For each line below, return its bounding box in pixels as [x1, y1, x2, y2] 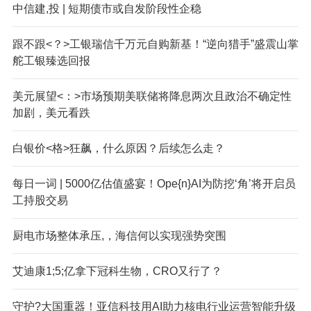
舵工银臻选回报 [12, 54, 90, 67]
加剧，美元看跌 [12, 106, 90, 119]
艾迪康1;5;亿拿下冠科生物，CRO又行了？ [12, 264, 222, 277]
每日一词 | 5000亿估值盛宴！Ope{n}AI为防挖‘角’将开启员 [12, 177, 296, 190]
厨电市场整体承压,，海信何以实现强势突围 [12, 229, 226, 242]
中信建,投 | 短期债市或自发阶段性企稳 [12, 2, 201, 15]
